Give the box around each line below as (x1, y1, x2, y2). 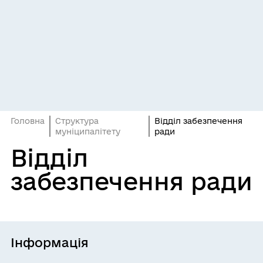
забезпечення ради (10, 168, 252, 194)
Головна (10, 116, 45, 126)
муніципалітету (55, 127, 120, 136)
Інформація (10, 235, 89, 249)
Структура (55, 116, 99, 126)
